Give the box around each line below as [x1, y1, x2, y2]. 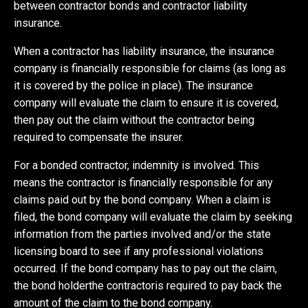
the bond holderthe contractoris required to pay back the [14, 278, 283, 292]
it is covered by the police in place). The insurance [14, 78, 254, 92]
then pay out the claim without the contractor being [14, 113, 255, 126]
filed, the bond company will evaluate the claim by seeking [14, 210, 293, 223]
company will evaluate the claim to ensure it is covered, [14, 96, 279, 109]
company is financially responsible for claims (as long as [14, 61, 287, 75]
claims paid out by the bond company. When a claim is [14, 192, 272, 206]
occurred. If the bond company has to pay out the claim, [14, 261, 278, 275]
